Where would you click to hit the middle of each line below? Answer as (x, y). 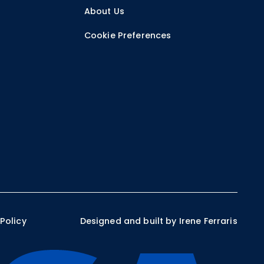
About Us (104, 11)
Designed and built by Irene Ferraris (159, 221)
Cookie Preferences (128, 36)
